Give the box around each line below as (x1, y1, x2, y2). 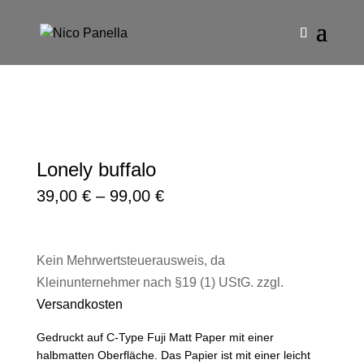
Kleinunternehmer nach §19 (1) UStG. (36, 275, 253, 289)
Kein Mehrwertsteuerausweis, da (36, 253, 225, 267)
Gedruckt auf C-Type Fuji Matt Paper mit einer (36, 331, 274, 344)
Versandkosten (36, 297, 123, 311)
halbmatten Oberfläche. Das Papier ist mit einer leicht (36, 349, 310, 362)
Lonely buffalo (36, 158, 156, 180)
